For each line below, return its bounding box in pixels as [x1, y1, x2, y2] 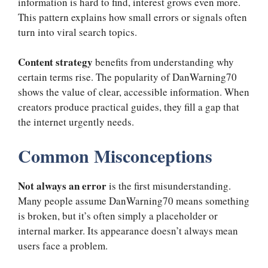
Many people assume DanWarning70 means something [18, 193, 249, 208]
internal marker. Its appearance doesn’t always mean [18, 223, 238, 237]
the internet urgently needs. [18, 115, 134, 129]
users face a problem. [18, 238, 108, 252]
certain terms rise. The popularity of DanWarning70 [18, 70, 237, 84]
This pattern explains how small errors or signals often [18, 10, 247, 24]
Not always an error [18, 178, 106, 193]
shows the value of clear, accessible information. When [18, 85, 249, 99]
